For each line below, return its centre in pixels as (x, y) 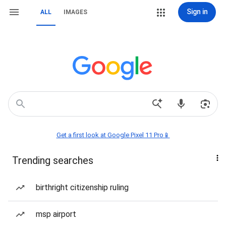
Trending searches (53, 160)
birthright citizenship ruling (82, 187)
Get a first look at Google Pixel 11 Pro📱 (113, 135)
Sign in (197, 12)
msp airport (56, 214)
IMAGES (75, 12)
